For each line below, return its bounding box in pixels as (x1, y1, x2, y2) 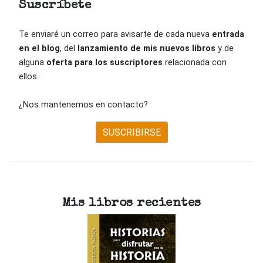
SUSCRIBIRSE (102, 126, 161, 138)
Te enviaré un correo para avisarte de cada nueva (19, 29, 212, 39)
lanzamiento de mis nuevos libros (77, 43, 215, 53)
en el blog (19, 43, 60, 53)
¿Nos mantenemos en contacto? (19, 99, 148, 110)
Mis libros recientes (62, 197, 201, 210)
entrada (212, 29, 244, 39)
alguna (19, 57, 46, 68)
